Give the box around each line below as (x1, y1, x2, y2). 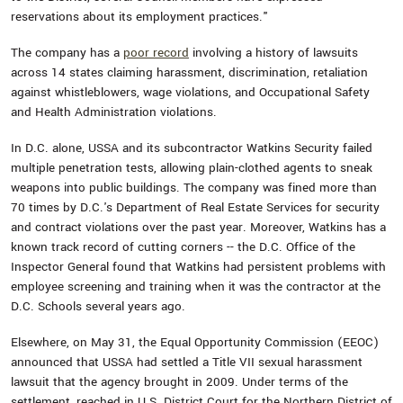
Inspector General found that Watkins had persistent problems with (11, 258, 386, 275)
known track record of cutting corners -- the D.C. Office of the (11, 238, 355, 255)
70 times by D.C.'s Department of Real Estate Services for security (11, 199, 380, 216)
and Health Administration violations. (11, 103, 217, 121)
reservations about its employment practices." (11, 8, 268, 25)
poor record (123, 44, 189, 61)
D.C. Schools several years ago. (11, 298, 185, 315)
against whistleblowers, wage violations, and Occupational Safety (11, 84, 370, 101)
